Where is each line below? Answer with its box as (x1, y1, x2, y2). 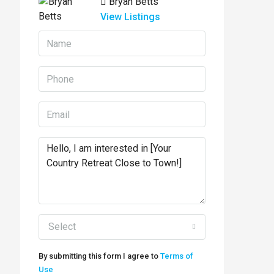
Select (48, 221, 76, 232)
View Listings (100, 11, 161, 23)
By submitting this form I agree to (39, 251, 160, 261)
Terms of (160, 251, 193, 261)
